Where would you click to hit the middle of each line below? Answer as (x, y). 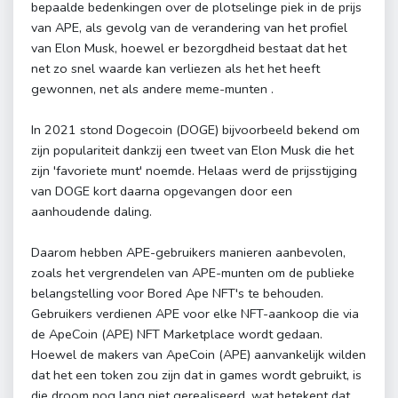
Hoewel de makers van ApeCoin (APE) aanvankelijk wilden (199, 355)
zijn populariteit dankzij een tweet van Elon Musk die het (192, 151)
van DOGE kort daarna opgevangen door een (162, 191)
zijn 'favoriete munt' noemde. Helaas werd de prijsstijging (194, 171)
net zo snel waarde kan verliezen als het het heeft (175, 69)
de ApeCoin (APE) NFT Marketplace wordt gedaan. (177, 334)
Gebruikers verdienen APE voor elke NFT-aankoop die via (195, 314)
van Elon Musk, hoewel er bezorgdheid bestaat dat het (189, 48)
